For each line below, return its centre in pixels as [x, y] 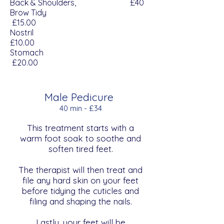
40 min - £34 [80, 108]
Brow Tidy [66, 12]
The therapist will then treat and [80, 170]
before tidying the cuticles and [80, 191]
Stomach [69, 52]
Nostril [68, 32]
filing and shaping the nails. [80, 201]
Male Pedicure [80, 97]
